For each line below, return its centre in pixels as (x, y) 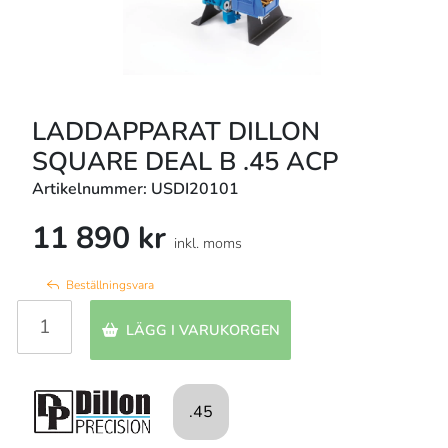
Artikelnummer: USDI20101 (135, 188)
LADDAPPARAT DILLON (176, 131)
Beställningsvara (110, 285)
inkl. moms (208, 243)
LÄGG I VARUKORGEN (202, 330)
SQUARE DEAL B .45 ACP (185, 161)
